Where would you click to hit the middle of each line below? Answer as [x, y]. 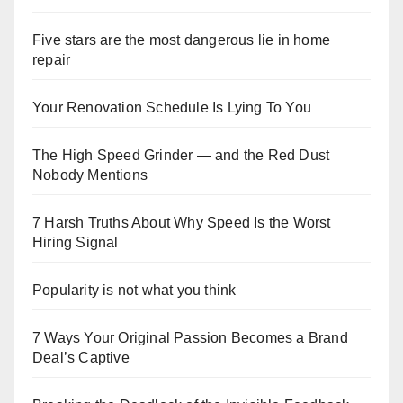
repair [52, 60]
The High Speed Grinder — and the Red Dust [181, 156]
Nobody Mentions [90, 175]
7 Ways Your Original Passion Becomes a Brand [190, 338]
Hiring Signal [76, 243]
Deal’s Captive [81, 358]
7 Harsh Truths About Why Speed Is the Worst [182, 223]
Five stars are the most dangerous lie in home [182, 40]
